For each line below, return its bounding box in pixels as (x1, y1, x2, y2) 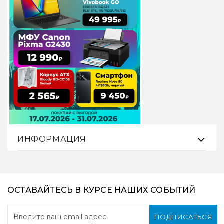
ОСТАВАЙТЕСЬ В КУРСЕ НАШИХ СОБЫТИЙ (7, 185, 196, 195)
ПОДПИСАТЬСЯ (154, 212, 212, 221)
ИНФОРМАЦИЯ (17, 134, 86, 144)
